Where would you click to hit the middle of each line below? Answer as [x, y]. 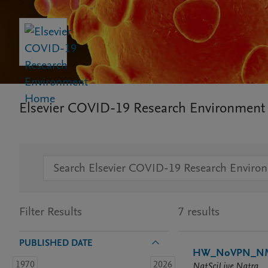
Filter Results [51, 212]
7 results [199, 212]
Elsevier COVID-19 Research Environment [142, 108]
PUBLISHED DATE [56, 243]
